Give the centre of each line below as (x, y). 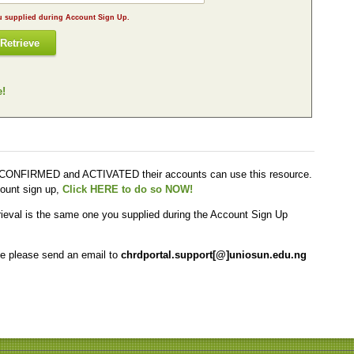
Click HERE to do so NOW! (128, 189)
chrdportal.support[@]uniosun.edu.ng (214, 255)
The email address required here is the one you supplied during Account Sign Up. (98, 17)
